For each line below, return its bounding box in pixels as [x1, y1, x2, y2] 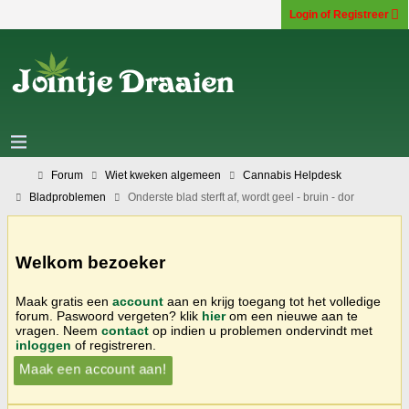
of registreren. [71, 337, 156, 352]
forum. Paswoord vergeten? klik [16, 308, 202, 323]
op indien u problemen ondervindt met [149, 322, 372, 338]
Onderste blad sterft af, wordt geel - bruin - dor [128, 191, 354, 204]
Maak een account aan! [23, 361, 163, 376]
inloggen [16, 337, 71, 352]
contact [101, 322, 149, 338]
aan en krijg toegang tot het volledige [163, 293, 381, 309]
